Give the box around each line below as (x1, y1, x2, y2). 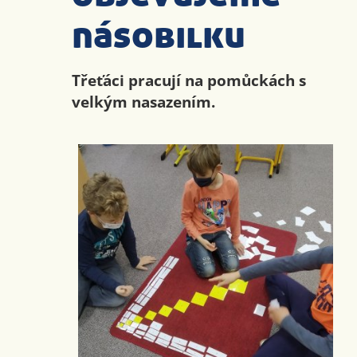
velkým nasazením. (71, 91, 215, 113)
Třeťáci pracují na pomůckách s (71, 69, 306, 92)
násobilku (71, 13, 245, 60)
